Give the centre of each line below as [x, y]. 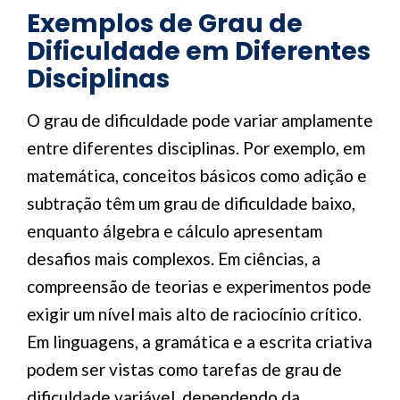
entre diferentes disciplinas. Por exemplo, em [196, 148]
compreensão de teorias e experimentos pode [199, 286]
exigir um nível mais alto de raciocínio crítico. [194, 314]
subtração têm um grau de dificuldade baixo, [191, 203]
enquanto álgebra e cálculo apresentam [175, 231]
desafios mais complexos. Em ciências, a [174, 258]
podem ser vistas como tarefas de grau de [184, 369]
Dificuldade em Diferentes [199, 51]
